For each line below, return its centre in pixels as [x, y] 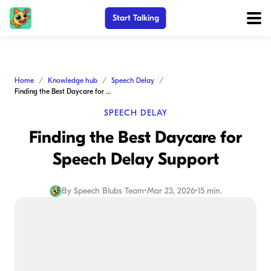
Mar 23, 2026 [171, 191]
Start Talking [135, 18]
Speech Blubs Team [109, 191]
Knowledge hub [73, 80]
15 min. [210, 191]
